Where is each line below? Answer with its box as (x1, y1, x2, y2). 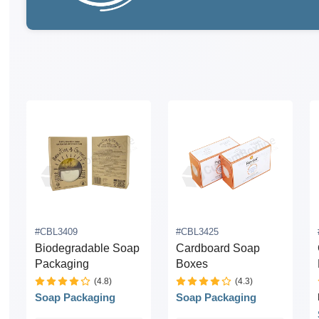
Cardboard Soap (176, 242, 261, 255)
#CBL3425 (176, 226, 219, 237)
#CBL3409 (34, 226, 78, 237)
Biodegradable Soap (34, 242, 140, 255)
